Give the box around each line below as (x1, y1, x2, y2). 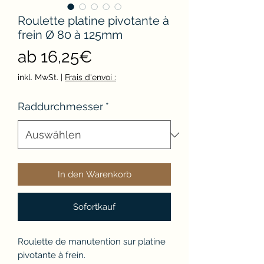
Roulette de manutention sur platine (18, 236, 166, 247)
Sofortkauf (73, 202, 115, 213)
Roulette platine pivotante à (18, 14, 169, 28)
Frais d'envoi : (65, 72, 116, 82)
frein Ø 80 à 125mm (18, 28, 123, 42)
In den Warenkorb (57, 169, 131, 180)
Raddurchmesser (18, 100, 103, 113)
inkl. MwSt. (18, 72, 58, 82)
